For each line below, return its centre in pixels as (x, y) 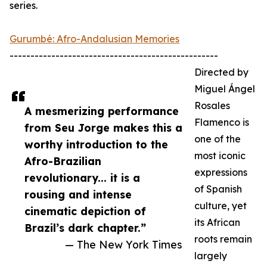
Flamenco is (222, 122)
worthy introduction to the (96, 145)
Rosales (212, 106)
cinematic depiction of (85, 211)
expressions (221, 173)
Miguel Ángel (225, 89)
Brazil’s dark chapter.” (85, 228)
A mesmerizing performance (102, 111)
